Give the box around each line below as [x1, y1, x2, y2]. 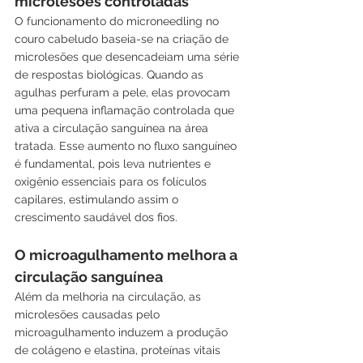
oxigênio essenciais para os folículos [15, 174, 210, 188]
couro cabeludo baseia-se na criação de [15, 32, 232, 45]
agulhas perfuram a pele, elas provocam [15, 85, 233, 99]
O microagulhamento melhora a [15, 246, 241, 263]
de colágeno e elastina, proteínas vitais [15, 343, 224, 357]
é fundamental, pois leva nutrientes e [15, 156, 214, 170]
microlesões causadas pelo [15, 307, 163, 321]
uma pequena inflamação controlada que [15, 103, 237, 117]
